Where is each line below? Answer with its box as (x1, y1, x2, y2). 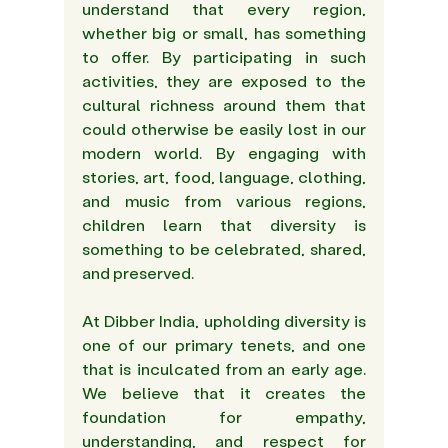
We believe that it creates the (82, 382, 366, 404)
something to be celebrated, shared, (82, 238, 366, 260)
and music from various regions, (82, 190, 366, 212)
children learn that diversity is (82, 214, 366, 236)
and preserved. (82, 262, 197, 284)
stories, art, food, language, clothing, (82, 166, 366, 188)
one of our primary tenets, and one (82, 334, 366, 356)
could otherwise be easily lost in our (82, 118, 366, 140)
